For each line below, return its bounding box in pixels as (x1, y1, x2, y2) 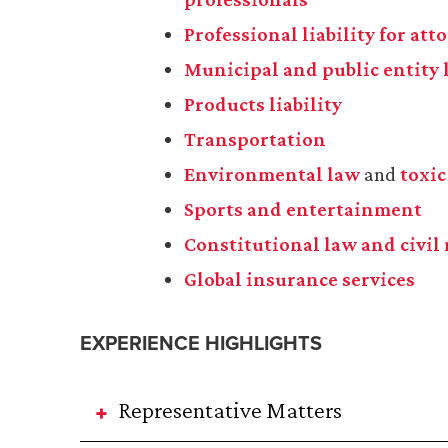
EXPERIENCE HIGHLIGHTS (80, 328, 322, 359)
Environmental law (184, 163, 360, 186)
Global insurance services (184, 268, 415, 291)
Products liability (184, 93, 342, 116)
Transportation (184, 128, 326, 151)
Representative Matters (118, 396, 342, 424)
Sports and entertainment (184, 198, 422, 221)
